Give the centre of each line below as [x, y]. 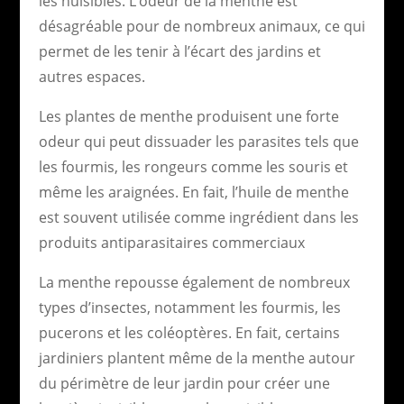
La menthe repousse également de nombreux [194, 282]
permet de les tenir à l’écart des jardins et [179, 51]
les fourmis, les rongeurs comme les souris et [193, 166]
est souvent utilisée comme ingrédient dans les [198, 217]
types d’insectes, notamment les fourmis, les [189, 307]
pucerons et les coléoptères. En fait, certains [189, 332]
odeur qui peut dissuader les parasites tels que [198, 141]
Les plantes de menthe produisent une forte [188, 116]
